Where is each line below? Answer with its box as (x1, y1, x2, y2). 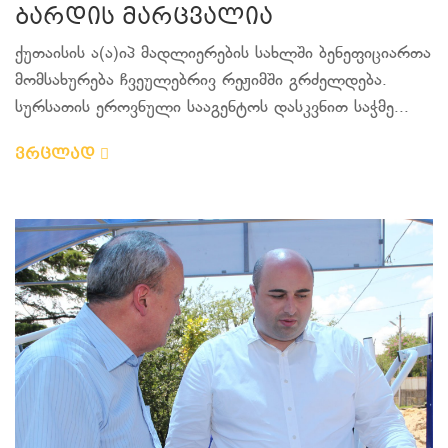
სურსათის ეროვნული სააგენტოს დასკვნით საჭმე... (15, 98, 409, 118)
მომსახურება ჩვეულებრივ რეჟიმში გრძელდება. (15, 71, 387, 91)
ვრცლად (15, 143, 100, 167)
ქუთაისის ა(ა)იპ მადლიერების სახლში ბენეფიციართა (15, 44, 431, 64)
